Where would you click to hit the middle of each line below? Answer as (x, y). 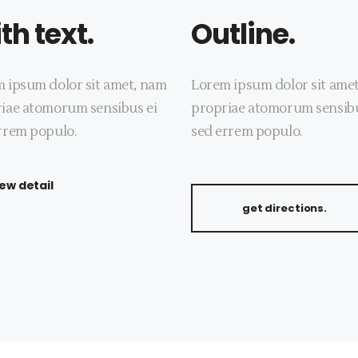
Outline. (243, 34)
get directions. (285, 208)
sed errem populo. (247, 132)
